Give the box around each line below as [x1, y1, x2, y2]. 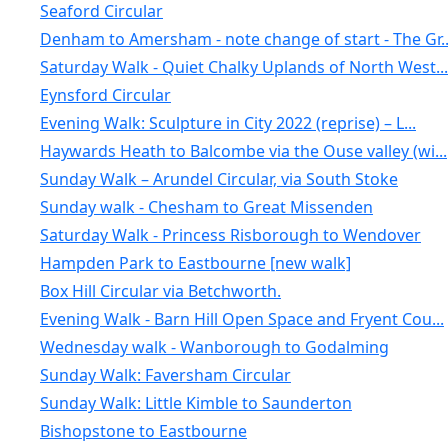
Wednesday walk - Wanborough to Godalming [39, 336, 389, 358]
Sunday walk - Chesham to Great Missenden [39, 196, 373, 218]
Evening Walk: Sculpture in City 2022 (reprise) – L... [39, 112, 416, 134]
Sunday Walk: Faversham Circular [39, 364, 291, 386]
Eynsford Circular [39, 84, 171, 106]
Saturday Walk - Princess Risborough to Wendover [39, 224, 421, 246]
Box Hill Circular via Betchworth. [39, 280, 281, 302]
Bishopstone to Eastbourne [39, 420, 247, 442]
